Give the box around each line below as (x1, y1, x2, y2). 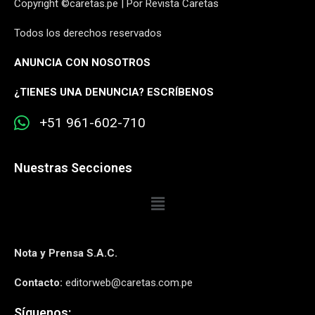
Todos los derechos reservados (14, 27, 162, 39)
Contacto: (14, 276, 63, 290)
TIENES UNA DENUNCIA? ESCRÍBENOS (20, 86, 214, 98)
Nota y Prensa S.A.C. (14, 247, 117, 260)
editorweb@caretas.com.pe (63, 276, 193, 290)
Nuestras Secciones (14, 160, 132, 175)
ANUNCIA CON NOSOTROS (14, 56, 150, 69)
